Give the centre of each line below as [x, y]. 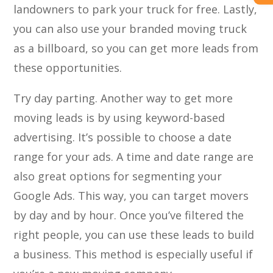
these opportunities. [68, 68]
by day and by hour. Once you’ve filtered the [129, 215]
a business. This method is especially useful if [133, 254]
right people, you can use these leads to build [134, 235]
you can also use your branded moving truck [130, 29]
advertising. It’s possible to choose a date [123, 137]
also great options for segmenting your [118, 176]
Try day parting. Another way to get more [123, 98]
